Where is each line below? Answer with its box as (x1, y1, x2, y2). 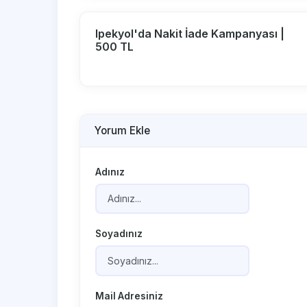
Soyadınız (95, 228, 143, 240)
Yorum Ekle (94, 123, 150, 137)
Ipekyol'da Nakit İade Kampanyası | (95, 27, 285, 41)
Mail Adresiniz (95, 290, 164, 302)
